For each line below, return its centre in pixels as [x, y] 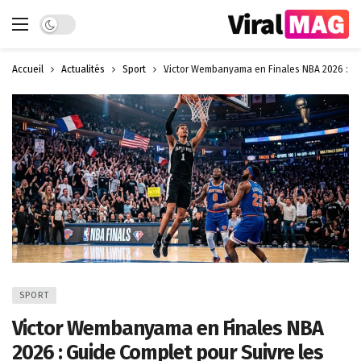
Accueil [28, 69]
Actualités [83, 69]
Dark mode [67, 22]
